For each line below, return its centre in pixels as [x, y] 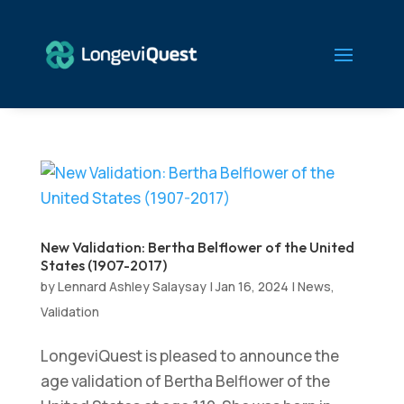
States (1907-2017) [103, 265]
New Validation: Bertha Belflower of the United [197, 247]
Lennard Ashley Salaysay [132, 286]
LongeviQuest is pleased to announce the [189, 356]
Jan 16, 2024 [252, 286]
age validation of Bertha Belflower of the [185, 381]
